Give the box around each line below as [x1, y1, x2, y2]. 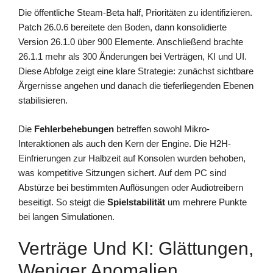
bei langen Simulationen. [18, 211, 115, 222]
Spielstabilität [107, 196, 165, 207]
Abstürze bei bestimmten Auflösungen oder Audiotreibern [18, 182, 243, 193]
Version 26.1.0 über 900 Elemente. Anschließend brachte [18, 37, 243, 48]
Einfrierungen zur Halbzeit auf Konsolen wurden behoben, [18, 152, 246, 163]
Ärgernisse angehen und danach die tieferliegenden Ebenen [18, 80, 253, 91]
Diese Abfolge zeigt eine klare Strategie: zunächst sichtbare [18, 66, 253, 77]
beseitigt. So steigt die [18, 196, 107, 207]
